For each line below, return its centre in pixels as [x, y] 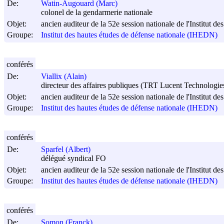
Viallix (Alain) [64, 76]
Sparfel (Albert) [66, 149]
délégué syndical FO [73, 158]
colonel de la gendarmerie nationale [97, 12]
